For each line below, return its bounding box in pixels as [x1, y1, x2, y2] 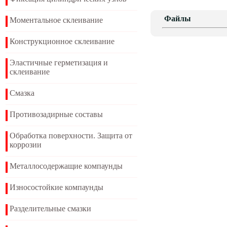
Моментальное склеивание [10, 16, 103, 24]
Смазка [10, 89, 34, 97]
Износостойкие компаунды [10, 183, 103, 192]
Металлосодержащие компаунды [10, 162, 123, 170]
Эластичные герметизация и [10, 58, 108, 67]
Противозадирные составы [10, 110, 103, 119]
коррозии [10, 140, 42, 149]
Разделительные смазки [10, 204, 91, 213]
